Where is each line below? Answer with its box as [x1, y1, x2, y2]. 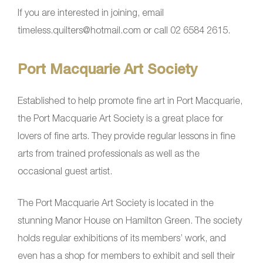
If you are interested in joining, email [18, 6, 164, 18]
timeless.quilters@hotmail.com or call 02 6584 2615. [18, 24, 230, 35]
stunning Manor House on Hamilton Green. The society [18, 214, 242, 225]
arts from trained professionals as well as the [18, 147, 200, 159]
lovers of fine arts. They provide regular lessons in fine [18, 130, 235, 141]
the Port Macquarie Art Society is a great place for [18, 112, 223, 123]
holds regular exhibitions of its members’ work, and [18, 232, 226, 243]
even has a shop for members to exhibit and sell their [18, 249, 235, 261]
